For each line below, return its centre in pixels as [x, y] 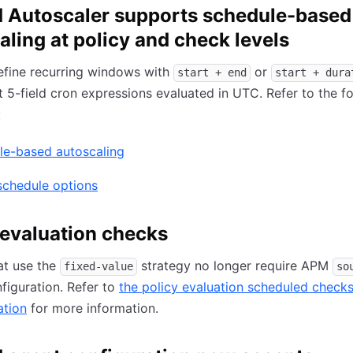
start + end [212, 72]
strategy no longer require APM [235, 266]
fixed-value [98, 266]
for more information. [93, 308]
